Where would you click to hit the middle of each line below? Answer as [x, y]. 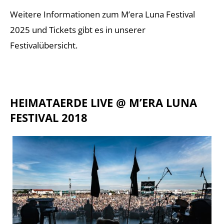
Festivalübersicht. [44, 45]
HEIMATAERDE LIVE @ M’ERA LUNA [103, 102]
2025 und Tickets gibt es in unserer [78, 30]
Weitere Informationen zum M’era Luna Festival [102, 14]
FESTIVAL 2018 [49, 117]
